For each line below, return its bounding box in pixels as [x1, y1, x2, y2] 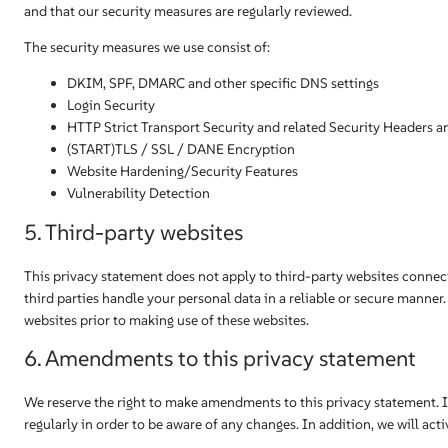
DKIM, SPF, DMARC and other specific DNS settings [67, 74, 379, 92]
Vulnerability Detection [67, 184, 210, 202]
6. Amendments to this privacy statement [24, 344, 416, 372]
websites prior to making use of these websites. [24, 311, 309, 329]
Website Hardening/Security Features [67, 162, 298, 180]
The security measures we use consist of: [24, 38, 270, 56]
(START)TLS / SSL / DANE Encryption [67, 140, 295, 158]
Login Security [67, 96, 155, 114]
